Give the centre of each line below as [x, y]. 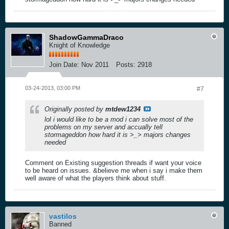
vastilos [63, 216]
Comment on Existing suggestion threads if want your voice [113, 163]
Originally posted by [75, 109]
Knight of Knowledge [79, 45]
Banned [60, 224]
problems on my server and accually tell [104, 127]
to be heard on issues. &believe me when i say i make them [114, 170]
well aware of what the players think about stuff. [96, 178]
